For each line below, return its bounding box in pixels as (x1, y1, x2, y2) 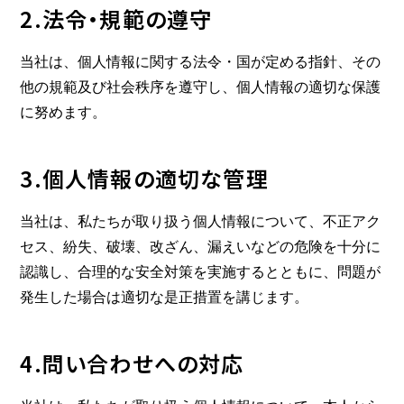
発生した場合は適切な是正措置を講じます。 (20, 289, 309, 305)
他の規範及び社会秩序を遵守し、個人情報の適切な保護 (20, 79, 381, 95)
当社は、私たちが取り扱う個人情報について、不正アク (20, 214, 381, 229)
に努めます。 (20, 105, 107, 120)
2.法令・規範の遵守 (20, 3, 213, 34)
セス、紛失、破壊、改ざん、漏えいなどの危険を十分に (20, 239, 381, 254)
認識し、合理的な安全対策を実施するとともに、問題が (20, 264, 381, 280)
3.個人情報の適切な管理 (20, 162, 269, 194)
